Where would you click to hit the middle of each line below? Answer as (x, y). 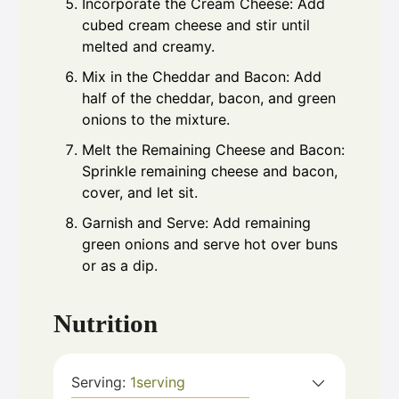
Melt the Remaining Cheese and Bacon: (213, 150)
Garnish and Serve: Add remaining (196, 223)
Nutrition (106, 323)
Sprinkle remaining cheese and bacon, (210, 171)
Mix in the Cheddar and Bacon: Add (202, 77)
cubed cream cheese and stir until (196, 25)
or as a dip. (120, 266)
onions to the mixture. (156, 120)
